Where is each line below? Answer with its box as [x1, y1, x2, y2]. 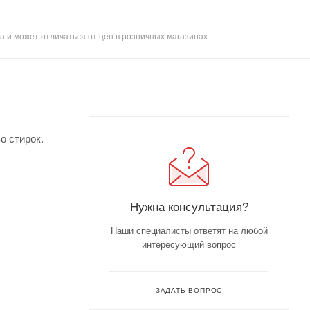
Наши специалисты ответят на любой [110, 225, 268, 236]
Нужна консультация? [129, 199, 248, 214]
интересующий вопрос [142, 239, 236, 250]
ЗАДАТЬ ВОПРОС [155, 286, 223, 294]
